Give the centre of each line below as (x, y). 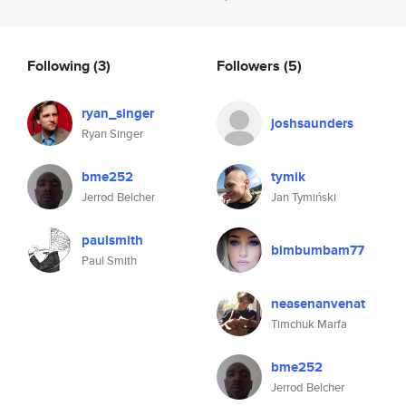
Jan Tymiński (304, 197)
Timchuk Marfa (309, 324)
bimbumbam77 (318, 250)
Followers (250, 65)
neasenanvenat (318, 304)
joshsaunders (312, 123)
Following (60, 65)
